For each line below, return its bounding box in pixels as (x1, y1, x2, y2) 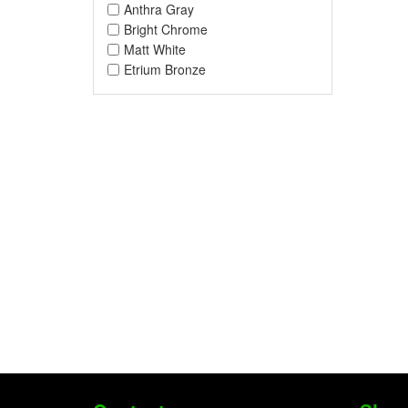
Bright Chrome (124, 20, 208, 38)
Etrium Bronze (124, 60, 206, 78)
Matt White (124, 40, 186, 58)
